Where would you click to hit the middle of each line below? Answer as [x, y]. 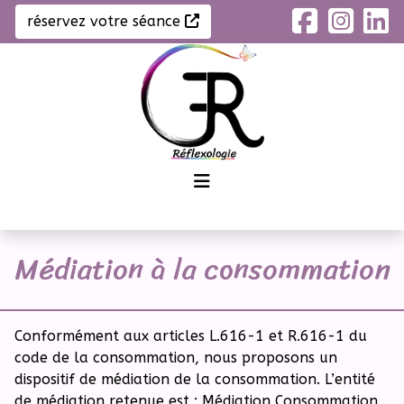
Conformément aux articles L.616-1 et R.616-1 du [191, 336]
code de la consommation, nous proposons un [176, 358]
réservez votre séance [106, 21]
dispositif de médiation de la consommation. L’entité [195, 379]
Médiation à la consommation [202, 269]
